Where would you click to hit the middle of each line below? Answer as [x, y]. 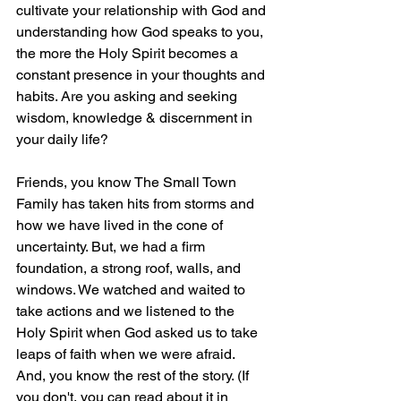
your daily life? [62, 140]
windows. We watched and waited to [132, 290]
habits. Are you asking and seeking [128, 97]
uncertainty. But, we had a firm [112, 247]
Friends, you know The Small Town [128, 183]
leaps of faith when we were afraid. [127, 354]
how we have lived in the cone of [121, 226]
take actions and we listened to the [127, 311]
